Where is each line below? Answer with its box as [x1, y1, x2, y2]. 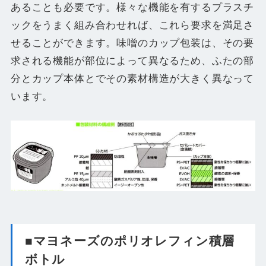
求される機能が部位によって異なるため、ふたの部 [10, 55, 255, 66]
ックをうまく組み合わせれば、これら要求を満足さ [10, 19, 255, 31]
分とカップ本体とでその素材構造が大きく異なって [10, 72, 255, 84]
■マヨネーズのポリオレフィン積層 [24, 234, 235, 248]
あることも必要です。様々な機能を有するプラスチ [10, 1, 255, 13]
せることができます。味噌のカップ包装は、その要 [10, 37, 255, 49]
